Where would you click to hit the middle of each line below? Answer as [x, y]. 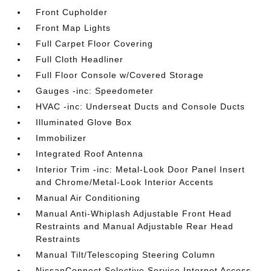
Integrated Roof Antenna [90, 153]
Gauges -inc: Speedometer [95, 90]
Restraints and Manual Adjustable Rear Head [135, 226]
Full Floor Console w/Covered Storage [120, 75]
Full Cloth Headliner [80, 59]
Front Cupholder [72, 12]
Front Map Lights [73, 28]
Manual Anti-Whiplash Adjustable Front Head [134, 213]
